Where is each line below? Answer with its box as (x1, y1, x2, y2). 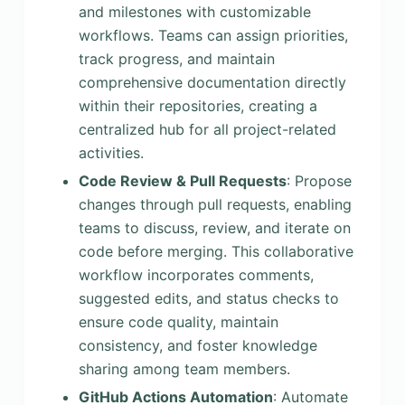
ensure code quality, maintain (78, 312, 278, 331)
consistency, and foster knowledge (78, 335, 317, 354)
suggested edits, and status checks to (78, 288, 339, 307)
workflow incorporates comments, (78, 265, 314, 284)
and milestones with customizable (78, 3, 311, 22)
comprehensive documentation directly (78, 73, 346, 92)
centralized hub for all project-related (78, 120, 336, 139)
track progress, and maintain (78, 50, 275, 69)
